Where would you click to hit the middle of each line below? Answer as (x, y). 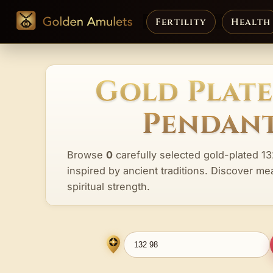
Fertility (181, 22)
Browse (87, 154)
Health (251, 22)
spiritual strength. (108, 186)
